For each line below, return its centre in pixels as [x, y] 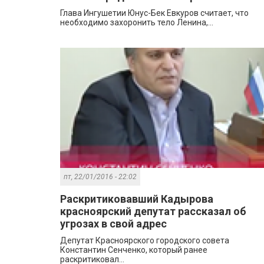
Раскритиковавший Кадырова [137, 199]
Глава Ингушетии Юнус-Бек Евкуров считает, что [154, 13]
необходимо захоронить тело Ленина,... [137, 23]
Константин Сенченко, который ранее [134, 250]
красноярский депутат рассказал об [153, 212]
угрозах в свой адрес [113, 224]
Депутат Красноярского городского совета [145, 241]
